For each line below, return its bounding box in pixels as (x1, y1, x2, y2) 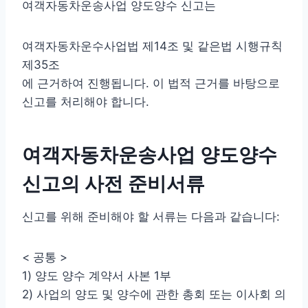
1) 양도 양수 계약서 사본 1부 (22, 268, 171, 283)
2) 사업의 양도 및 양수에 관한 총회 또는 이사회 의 (22, 287, 286, 301)
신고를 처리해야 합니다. (22, 94, 149, 109)
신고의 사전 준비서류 (22, 171, 205, 195)
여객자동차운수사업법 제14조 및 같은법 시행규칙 (22, 38, 283, 53)
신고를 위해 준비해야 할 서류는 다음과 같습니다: (22, 209, 280, 223)
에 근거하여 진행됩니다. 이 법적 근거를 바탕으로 (22, 76, 280, 90)
